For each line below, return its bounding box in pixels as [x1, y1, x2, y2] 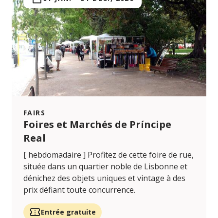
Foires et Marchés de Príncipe [23, 118, 171, 131]
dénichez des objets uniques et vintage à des [23, 173, 185, 184]
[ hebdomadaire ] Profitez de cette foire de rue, [23, 149, 194, 161]
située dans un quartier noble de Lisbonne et [23, 161, 187, 172]
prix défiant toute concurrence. [23, 184, 135, 196]
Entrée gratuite [41, 207, 96, 217]
